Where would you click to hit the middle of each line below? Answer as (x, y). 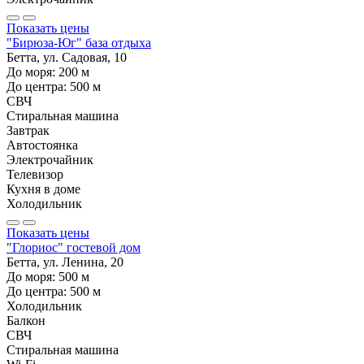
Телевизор (35, 174)
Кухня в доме (43, 188)
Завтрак (28, 130)
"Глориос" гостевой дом (74, 247)
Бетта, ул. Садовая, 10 (67, 57)
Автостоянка (42, 145)
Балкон (26, 320)
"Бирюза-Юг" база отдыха (79, 42)
